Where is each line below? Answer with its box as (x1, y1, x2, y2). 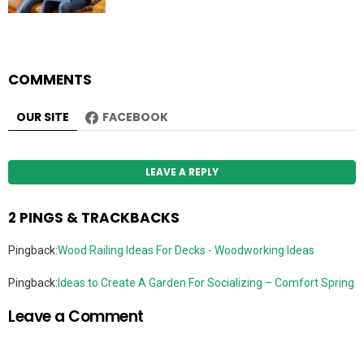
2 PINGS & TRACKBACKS (8, 208, 180, 228)
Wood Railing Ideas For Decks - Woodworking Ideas (58, 244, 314, 258)
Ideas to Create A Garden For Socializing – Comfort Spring (58, 276, 354, 290)
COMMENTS (8, 69, 92, 89)
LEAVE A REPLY (145, 164, 219, 179)
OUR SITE (16, 108, 69, 125)
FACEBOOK (102, 108, 168, 125)
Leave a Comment (8, 305, 144, 328)
